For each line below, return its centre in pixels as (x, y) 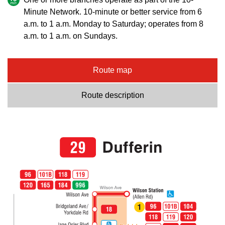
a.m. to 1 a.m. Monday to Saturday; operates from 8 (114, 24)
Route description (113, 95)
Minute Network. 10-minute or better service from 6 (113, 12)
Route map (113, 70)
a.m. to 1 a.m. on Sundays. (71, 36)
